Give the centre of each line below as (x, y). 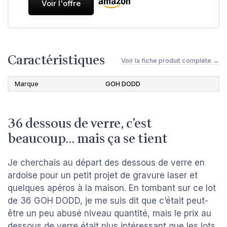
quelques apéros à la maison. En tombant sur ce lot (112, 188)
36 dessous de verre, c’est (80, 124)
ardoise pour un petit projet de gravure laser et (103, 176)
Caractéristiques (56, 61)
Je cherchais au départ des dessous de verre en (106, 163)
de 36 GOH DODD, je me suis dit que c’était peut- (108, 201)
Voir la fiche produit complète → (170, 60)
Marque (27, 84)
